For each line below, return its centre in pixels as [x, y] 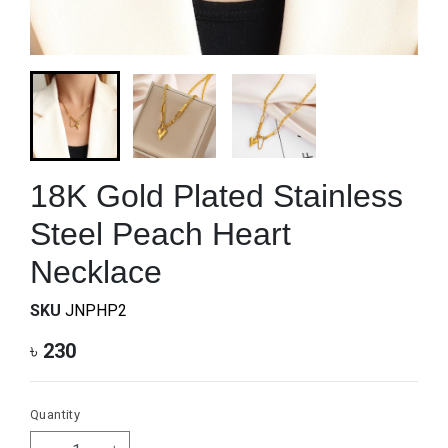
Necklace [96, 271]
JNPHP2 [96, 310]
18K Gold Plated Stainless [216, 195]
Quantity [55, 414]
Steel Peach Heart [160, 233]
